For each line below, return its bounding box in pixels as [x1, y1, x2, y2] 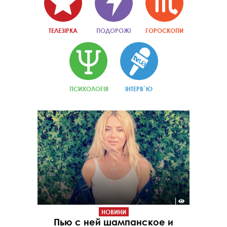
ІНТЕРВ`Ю [125, 85, 153, 93]
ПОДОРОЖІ [96, 26, 131, 35]
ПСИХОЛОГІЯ [69, 85, 108, 93]
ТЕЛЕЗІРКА [48, 26, 78, 35]
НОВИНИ [101, 207, 126, 216]
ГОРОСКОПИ [145, 26, 183, 35]
